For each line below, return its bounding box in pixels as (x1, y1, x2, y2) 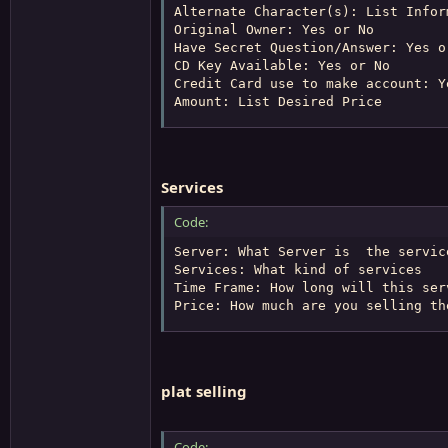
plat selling (161, 381, 247, 401)
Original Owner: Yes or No (174, 21, 374, 37)
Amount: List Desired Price (174, 93, 382, 109)
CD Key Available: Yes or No (174, 57, 390, 73)
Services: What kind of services (174, 261, 422, 277)
